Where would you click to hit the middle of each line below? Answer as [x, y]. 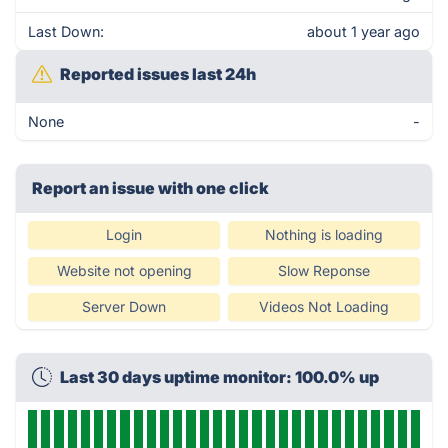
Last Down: [66, 31]
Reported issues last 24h [158, 74]
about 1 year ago [363, 31]
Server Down [124, 306]
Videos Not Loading [324, 306]
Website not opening [124, 270]
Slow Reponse [324, 270]
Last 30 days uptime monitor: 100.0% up [219, 377]
